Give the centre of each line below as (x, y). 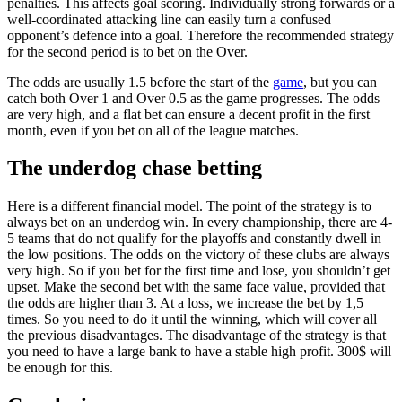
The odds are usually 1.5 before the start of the (140, 82)
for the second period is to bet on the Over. (127, 51)
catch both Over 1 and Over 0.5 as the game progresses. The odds (193, 98)
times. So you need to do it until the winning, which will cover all (192, 319)
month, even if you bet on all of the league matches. (153, 130)
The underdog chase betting (135, 168)
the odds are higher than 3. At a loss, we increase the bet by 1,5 (185, 303)
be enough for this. (60, 368)
